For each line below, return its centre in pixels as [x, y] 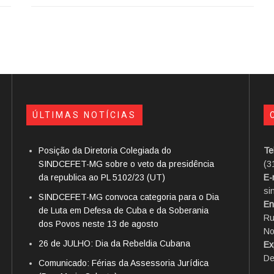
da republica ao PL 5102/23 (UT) [102, 177]
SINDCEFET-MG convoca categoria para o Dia [128, 197]
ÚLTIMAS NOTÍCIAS [84, 115]
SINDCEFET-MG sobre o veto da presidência [126, 164]
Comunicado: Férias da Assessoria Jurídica [123, 263]
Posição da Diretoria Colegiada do [105, 150]
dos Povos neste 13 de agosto [98, 224]
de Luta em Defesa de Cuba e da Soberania [123, 210]
